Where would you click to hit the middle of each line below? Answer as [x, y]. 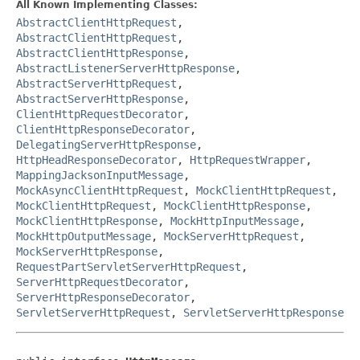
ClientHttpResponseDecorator [103, 129]
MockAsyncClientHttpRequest [100, 190]
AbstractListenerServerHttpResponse [125, 68]
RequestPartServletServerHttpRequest [129, 266]
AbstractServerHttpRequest [96, 83]
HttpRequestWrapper [247, 160]
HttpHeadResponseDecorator [96, 160]
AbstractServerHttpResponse [100, 98]
